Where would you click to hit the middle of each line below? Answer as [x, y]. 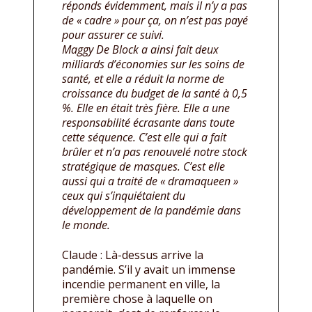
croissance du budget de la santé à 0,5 [155, 94]
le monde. [86, 225]
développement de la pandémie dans [151, 211]
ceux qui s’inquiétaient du [124, 196]
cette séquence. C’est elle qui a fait [144, 138]
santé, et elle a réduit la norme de [143, 79]
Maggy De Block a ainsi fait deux [140, 50]
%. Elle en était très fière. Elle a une [146, 108]
